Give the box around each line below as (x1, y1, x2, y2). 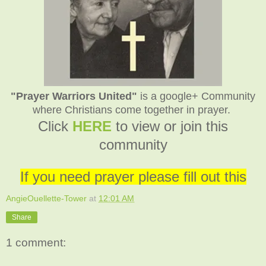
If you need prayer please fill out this (20, 169, 246, 185)
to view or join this (116, 118, 228, 135)
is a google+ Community (137, 90, 255, 103)
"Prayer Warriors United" (11, 90, 137, 103)
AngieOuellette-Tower (6, 194, 87, 204)
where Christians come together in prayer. (33, 104, 233, 116)
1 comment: (6, 236, 66, 249)
